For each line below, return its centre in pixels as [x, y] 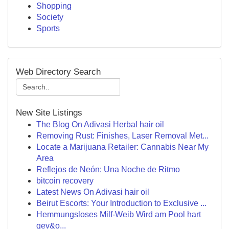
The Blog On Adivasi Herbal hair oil [100, 124]
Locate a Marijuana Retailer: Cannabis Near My [122, 147]
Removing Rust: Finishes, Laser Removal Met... [122, 136]
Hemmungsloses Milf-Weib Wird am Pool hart [119, 214]
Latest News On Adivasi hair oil [93, 192]
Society [50, 17]
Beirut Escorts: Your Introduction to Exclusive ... [121, 203]
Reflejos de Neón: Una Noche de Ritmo [108, 169]
